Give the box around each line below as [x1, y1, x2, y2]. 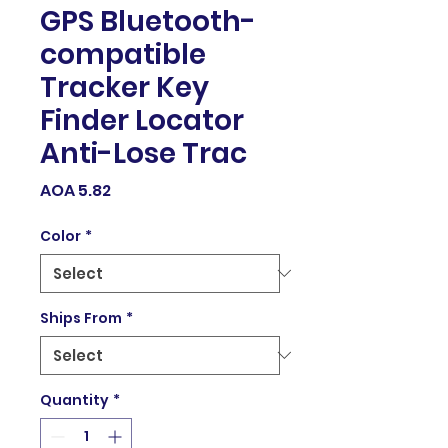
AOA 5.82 [40, 178, 111, 202]
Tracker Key [40, 67, 209, 107]
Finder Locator [40, 100, 244, 140]
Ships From [40, 307, 122, 328]
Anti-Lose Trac [40, 133, 247, 173]
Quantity [40, 389, 109, 410]
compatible [40, 34, 206, 74]
